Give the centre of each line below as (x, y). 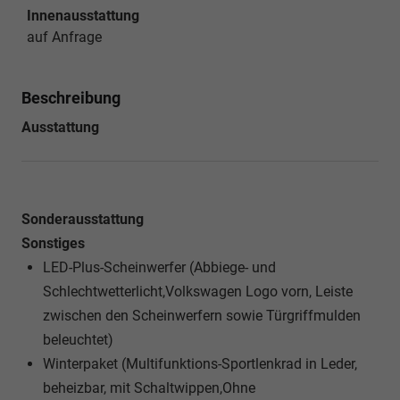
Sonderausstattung (83, 219)
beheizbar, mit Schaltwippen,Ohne (149, 387)
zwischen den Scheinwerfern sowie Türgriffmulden (202, 315)
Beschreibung (71, 97)
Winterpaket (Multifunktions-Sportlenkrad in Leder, (200, 363)
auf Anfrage (64, 37)
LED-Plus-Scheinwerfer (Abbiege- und (159, 267)
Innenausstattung (83, 15)
